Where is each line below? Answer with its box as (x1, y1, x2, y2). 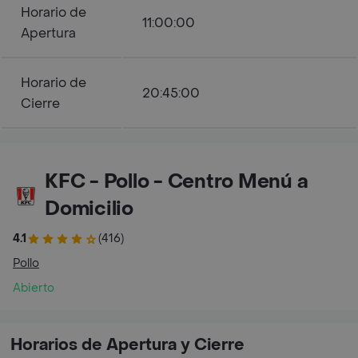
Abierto (13, 280, 54, 296)
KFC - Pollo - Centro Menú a (45, 169, 308, 194)
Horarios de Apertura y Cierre (10, 335, 245, 356)
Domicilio (45, 197, 133, 221)
